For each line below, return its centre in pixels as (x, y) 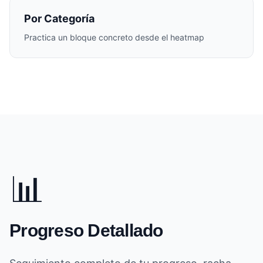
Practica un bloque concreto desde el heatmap (114, 37)
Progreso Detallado (86, 230)
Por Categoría (59, 18)
